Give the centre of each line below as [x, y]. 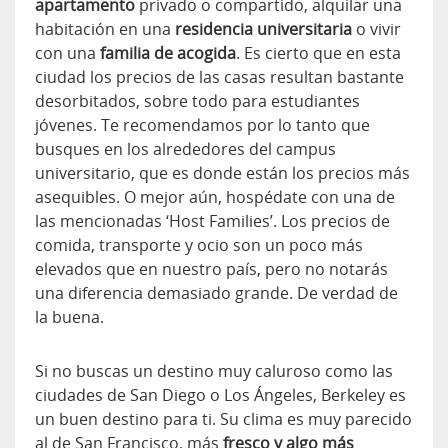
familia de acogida [168, 52]
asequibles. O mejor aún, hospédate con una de [215, 196]
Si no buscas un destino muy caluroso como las [214, 370]
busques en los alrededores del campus [185, 148]
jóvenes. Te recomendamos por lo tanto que [202, 124]
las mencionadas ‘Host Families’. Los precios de [212, 220]
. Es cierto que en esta [318, 52]
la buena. [69, 316]
